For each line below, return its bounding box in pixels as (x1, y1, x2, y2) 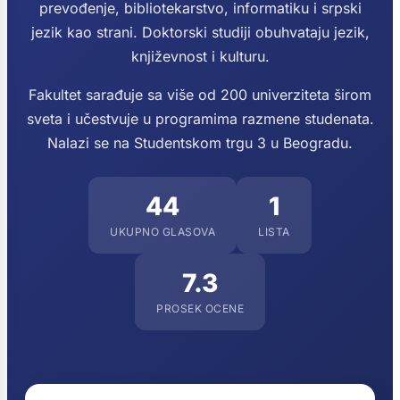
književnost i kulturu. (130, 47, 270, 65)
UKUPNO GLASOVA (110, 225, 216, 238)
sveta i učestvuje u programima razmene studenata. (26, 110, 374, 128)
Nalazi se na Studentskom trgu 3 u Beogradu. (47, 134, 353, 152)
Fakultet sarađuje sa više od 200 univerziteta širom (29, 86, 371, 104)
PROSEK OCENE (156, 302, 244, 315)
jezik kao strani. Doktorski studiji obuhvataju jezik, (30, 23, 370, 41)
